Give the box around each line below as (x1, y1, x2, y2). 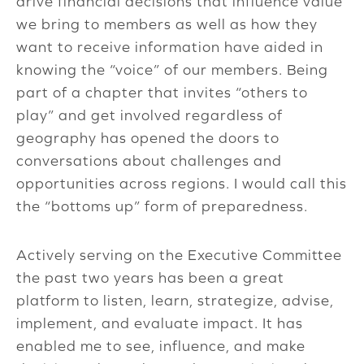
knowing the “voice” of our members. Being (16, 61, 328, 79)
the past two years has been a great (16, 269, 284, 287)
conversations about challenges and (16, 152, 282, 170)
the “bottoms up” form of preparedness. (16, 197, 308, 215)
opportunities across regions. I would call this (16, 175, 347, 193)
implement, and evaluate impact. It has (16, 314, 303, 332)
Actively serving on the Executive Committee (16, 246, 342, 264)
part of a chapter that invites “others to (16, 84, 308, 102)
